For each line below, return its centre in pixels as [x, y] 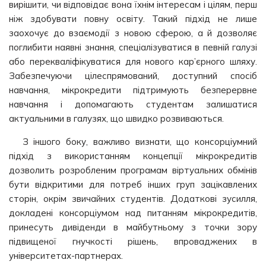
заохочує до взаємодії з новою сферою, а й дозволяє [133, 33]
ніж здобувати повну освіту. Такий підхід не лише [133, 19]
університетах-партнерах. [66, 256]
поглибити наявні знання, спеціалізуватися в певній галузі [133, 47]
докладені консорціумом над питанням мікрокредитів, [133, 213]
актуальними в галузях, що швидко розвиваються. [116, 118]
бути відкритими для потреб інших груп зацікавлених [133, 184]
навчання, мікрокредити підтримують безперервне [133, 90]
